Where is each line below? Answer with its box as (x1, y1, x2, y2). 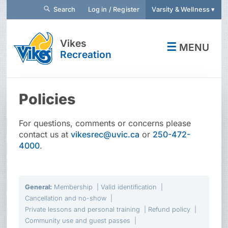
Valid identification (101, 183, 157, 191)
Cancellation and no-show (25, 194, 107, 203)
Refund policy (148, 206, 191, 214)
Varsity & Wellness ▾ (152, 6, 215, 13)
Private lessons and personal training (25, 206, 140, 214)
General (25, 183, 50, 191)
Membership (54, 183, 93, 191)
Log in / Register (88, 6, 140, 13)
